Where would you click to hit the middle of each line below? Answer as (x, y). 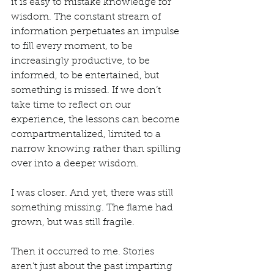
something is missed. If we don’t (87, 91)
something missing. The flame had (93, 208)
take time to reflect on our (72, 105)
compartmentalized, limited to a (87, 135)
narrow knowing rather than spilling (97, 149)
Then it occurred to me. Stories (84, 252)
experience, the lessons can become (97, 120)
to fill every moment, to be (73, 46)
